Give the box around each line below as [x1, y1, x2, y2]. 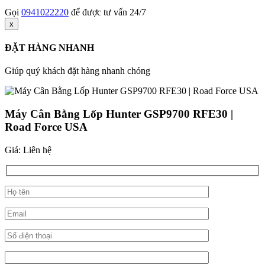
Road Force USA [5, 120, 88, 133]
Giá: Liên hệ [5, 144, 51, 155]
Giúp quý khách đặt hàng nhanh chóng [5, 66, 150, 76]
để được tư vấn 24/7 [69, 7, 146, 17]
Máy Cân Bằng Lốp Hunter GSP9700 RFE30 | [5, 107, 233, 120]
